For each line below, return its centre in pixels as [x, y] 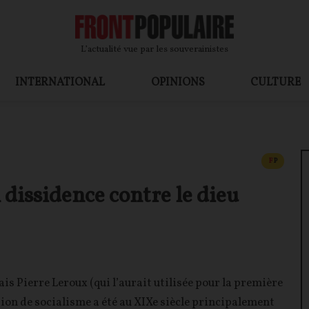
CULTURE [275, 82]
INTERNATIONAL [60, 82]
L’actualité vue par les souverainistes [154, 49]
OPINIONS [178, 82]
